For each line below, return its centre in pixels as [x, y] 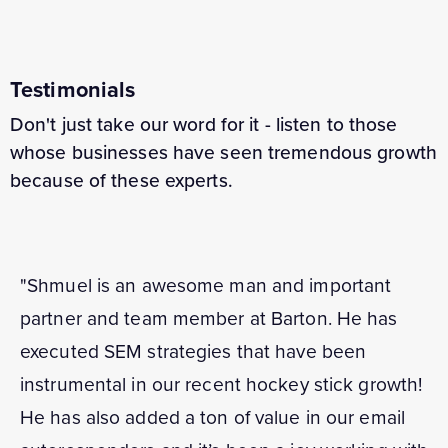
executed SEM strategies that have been [193, 352]
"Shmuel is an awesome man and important [206, 286]
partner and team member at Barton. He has [209, 319]
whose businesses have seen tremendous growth [223, 153]
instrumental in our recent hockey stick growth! [221, 385]
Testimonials [73, 90]
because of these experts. [121, 181]
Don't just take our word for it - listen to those [204, 125]
